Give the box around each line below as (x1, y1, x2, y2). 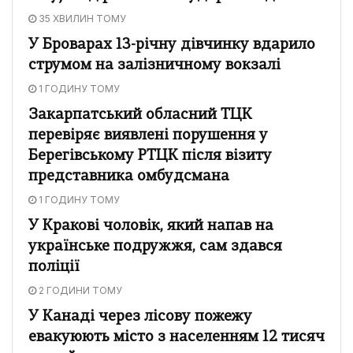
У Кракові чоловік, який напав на (28, 218, 273, 234)
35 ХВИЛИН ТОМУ (36, 12, 126, 24)
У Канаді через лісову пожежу (28, 309, 252, 325)
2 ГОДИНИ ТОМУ (36, 284, 122, 296)
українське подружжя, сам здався (28, 239, 282, 255)
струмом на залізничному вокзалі (28, 58, 281, 73)
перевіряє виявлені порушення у (28, 128, 268, 143)
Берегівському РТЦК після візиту (28, 148, 272, 164)
